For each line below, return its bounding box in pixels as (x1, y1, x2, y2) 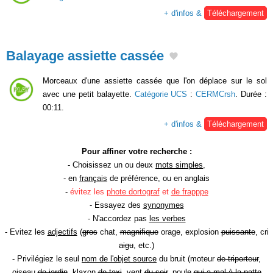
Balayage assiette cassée (6, 48, 164, 64)
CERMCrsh (196, 89, 236, 99)
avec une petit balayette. (43, 89, 135, 99)
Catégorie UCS (134, 89, 188, 99)
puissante (221, 227, 255, 236)
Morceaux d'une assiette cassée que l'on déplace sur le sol (43, 76, 267, 85)
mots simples (155, 160, 203, 169)
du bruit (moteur (157, 253, 217, 263)
